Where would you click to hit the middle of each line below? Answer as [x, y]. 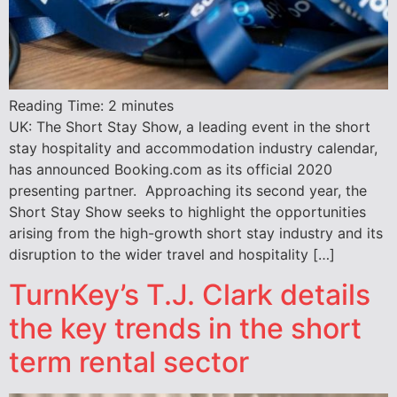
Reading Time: [58, 106]
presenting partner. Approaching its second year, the [188, 191]
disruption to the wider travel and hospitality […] [172, 255]
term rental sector [129, 362]
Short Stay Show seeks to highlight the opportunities [187, 212]
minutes [148, 106]
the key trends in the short [185, 328]
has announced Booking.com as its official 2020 [171, 170]
